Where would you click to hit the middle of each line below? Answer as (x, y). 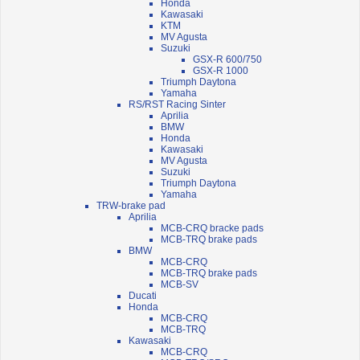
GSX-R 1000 (221, 71)
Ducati (143, 296)
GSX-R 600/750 (227, 60)
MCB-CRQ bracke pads (212, 229)
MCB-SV (180, 285)
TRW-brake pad (131, 206)
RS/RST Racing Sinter (177, 105)
